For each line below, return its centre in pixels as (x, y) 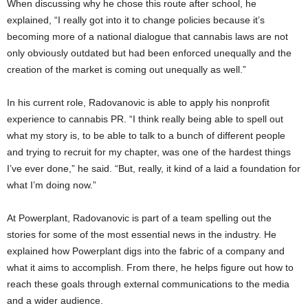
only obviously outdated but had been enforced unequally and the (149, 53)
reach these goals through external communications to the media (148, 284)
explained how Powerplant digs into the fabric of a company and (146, 251)
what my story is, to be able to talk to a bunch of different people (146, 136)
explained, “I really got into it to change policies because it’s (136, 20)
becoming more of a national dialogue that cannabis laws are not (147, 37)
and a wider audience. (55, 301)
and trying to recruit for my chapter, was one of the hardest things (149, 152)
